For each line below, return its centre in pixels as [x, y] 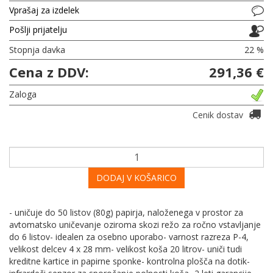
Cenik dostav [219, 115]
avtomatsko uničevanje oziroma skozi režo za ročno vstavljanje [135, 224]
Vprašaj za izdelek [44, 10]
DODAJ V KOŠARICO [136, 177]
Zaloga [23, 94]
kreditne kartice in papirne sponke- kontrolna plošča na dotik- [129, 261]
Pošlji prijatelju [38, 30]
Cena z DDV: [49, 72]
